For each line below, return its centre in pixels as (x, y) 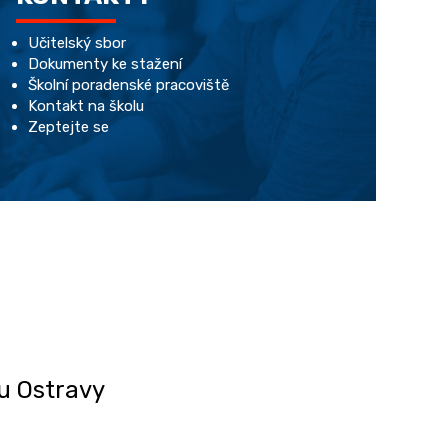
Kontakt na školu (86, 106)
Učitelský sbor (77, 43)
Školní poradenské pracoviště (128, 85)
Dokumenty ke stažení (105, 64)
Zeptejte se (68, 127)
